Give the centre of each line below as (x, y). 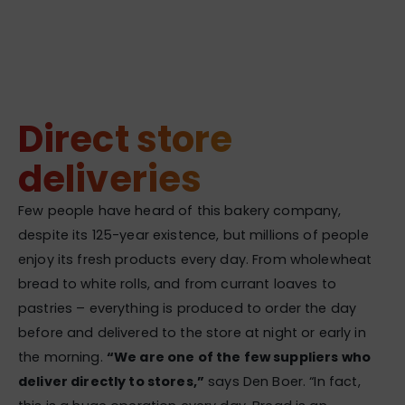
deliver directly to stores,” (112, 381)
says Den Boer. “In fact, (283, 381)
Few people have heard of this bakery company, (180, 211)
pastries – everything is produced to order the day (188, 308)
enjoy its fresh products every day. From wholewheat (195, 259)
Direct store (126, 139)
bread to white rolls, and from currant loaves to (177, 284)
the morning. (62, 357)
